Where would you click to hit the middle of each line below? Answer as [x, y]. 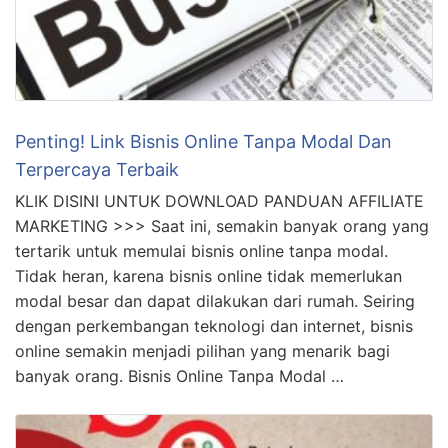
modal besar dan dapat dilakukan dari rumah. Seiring [215, 36]
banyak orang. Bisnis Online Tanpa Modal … [179, 111]
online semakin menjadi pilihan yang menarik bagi [202, 86]
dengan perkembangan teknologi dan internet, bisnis [214, 61]
